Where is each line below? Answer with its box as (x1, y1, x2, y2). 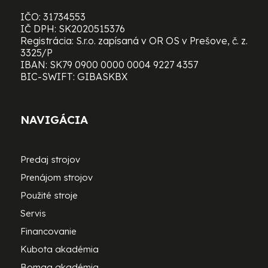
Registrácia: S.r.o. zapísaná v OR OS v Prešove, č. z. (20, 35, 248, 47)
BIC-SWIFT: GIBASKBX (20, 71, 127, 83)
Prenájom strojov (20, 172, 93, 184)
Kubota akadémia (20, 243, 99, 255)
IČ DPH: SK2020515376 (20, 23, 125, 35)
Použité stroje (20, 190, 78, 202)
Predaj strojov (20, 154, 80, 166)
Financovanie (20, 226, 77, 237)
